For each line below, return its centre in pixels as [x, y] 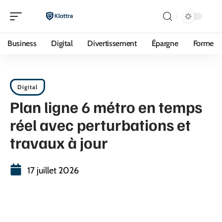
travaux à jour [59, 142]
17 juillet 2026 [53, 170]
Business [22, 43]
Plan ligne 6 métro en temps [106, 107]
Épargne [165, 43]
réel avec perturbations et [100, 124]
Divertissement [112, 43]
